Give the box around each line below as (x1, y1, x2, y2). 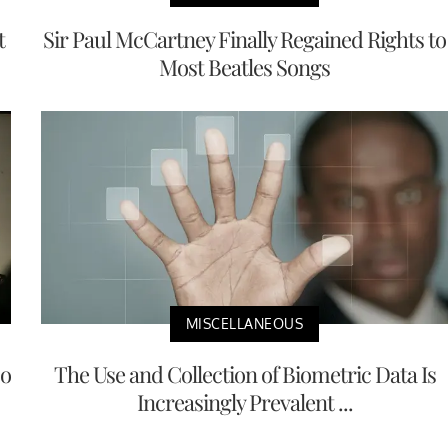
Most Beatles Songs (159, 52, 330, 83)
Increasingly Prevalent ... (136, 387, 353, 418)
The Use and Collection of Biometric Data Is (53, 359, 436, 390)
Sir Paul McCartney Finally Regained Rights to (43, 24, 446, 55)
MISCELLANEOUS (185, 315, 304, 333)
